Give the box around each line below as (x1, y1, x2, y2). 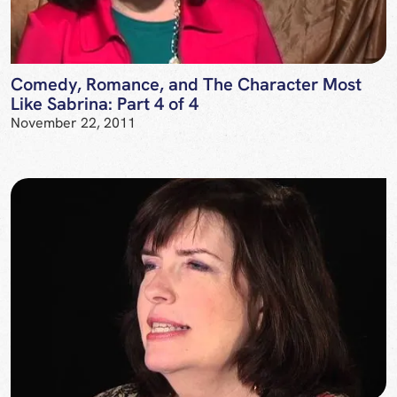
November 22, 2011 (11, 113, 136, 132)
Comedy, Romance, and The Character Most (11, 72, 362, 96)
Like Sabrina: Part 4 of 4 (11, 91, 198, 115)
